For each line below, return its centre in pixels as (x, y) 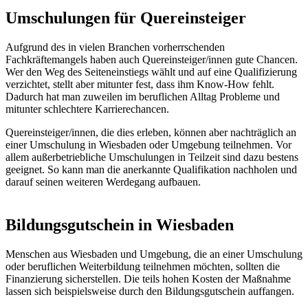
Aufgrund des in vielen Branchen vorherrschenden (115, 47)
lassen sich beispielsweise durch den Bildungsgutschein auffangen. (150, 291)
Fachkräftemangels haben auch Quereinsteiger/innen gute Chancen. (152, 60)
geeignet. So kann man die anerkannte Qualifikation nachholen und (151, 170)
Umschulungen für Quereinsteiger (126, 18)
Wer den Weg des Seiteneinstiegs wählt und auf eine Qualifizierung (151, 72)
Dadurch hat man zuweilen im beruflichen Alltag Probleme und (143, 97)
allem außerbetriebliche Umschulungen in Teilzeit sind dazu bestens (152, 157)
